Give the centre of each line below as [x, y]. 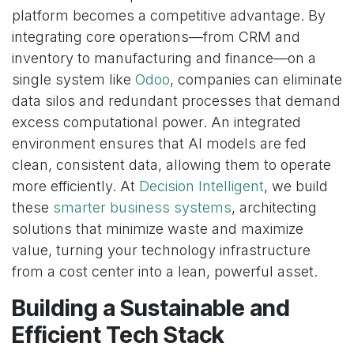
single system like [73, 80]
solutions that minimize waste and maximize [158, 229]
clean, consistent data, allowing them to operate [171, 165]
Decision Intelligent [201, 186]
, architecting [274, 208]
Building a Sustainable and [151, 308]
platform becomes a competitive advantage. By [169, 16]
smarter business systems [142, 208]
